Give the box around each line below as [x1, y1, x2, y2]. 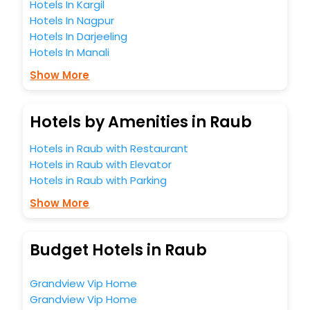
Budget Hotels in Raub [30, 239, 208, 261]
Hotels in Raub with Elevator [30, 156, 172, 172]
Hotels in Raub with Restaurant [30, 140, 189, 156]
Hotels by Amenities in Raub [30, 111, 253, 133]
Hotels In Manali [30, 44, 110, 60]
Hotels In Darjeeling [30, 28, 128, 44]
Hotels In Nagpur [30, 12, 115, 28]
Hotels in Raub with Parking [30, 172, 167, 188]
